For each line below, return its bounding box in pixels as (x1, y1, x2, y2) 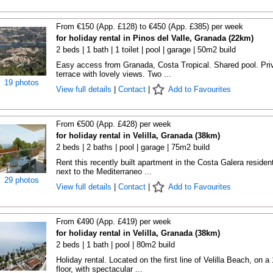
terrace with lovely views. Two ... (55, 69, 171, 79)
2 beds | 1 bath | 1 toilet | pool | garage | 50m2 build (55, 45, 236, 54)
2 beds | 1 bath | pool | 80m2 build (55, 240, 175, 249)
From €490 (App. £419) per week (55, 217, 171, 226)
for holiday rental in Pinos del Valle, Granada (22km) (55, 34, 253, 43)
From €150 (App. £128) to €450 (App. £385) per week (55, 22, 243, 31)
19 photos (4, 78, 39, 87)
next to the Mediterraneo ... (55, 167, 152, 176)
